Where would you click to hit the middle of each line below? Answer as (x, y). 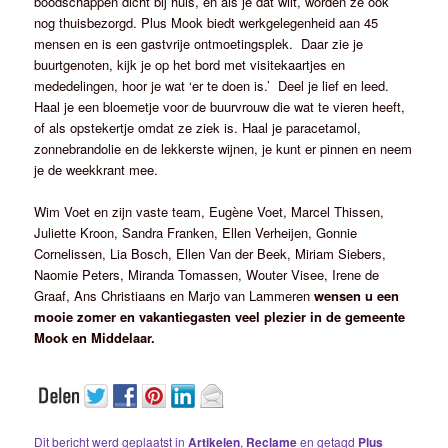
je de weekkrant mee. (96, 169)
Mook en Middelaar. (95, 338)
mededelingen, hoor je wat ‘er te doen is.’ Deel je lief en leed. (212, 85)
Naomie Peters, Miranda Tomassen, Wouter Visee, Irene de (207, 275)
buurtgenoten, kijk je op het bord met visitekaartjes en (190, 64)
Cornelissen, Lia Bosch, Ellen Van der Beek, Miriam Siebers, (210, 254)
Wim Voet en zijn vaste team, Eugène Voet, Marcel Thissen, (209, 212)
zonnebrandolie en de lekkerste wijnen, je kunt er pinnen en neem (223, 148)
